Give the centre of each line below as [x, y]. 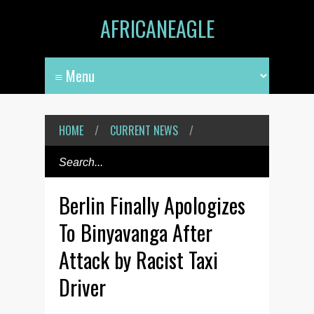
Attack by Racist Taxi [138, 260]
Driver [82, 287]
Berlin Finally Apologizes [152, 205]
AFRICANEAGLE [157, 28]
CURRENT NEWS [144, 130]
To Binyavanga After [136, 232]
